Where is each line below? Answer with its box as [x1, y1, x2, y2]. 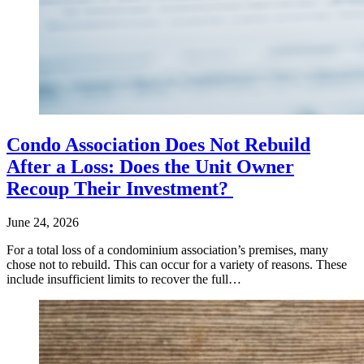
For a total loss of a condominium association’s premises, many [6, 243, 328, 258]
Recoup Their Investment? [6, 177, 233, 199]
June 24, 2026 [6, 215, 79, 230]
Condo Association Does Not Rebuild [6, 133, 310, 155]
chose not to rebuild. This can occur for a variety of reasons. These [6, 258, 347, 272]
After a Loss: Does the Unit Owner [6, 155, 294, 177]
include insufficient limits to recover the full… [6, 272, 241, 287]
